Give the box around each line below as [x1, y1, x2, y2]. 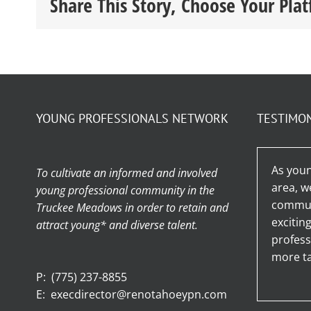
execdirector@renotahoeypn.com [51, 287, 227, 303]
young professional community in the [36, 183, 215, 199]
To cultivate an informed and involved [36, 165, 217, 181]
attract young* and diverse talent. [36, 217, 198, 233]
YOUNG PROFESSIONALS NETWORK [36, 110, 228, 127]
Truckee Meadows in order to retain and [36, 200, 228, 216]
